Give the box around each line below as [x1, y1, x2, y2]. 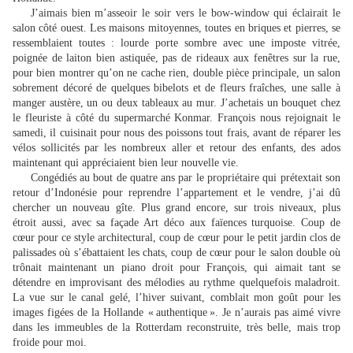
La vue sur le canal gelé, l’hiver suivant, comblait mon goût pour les [13, 292, 340, 304]
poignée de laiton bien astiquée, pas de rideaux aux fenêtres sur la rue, [13, 52, 340, 65]
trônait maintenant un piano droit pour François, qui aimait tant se [13, 262, 340, 274]
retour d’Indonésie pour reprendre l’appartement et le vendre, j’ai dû [13, 187, 340, 199]
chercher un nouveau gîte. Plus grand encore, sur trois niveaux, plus [13, 202, 340, 214]
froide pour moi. [13, 336, 87, 349]
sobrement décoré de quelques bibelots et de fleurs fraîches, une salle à [13, 82, 340, 95]
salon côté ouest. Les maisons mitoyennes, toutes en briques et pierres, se [13, 22, 340, 35]
